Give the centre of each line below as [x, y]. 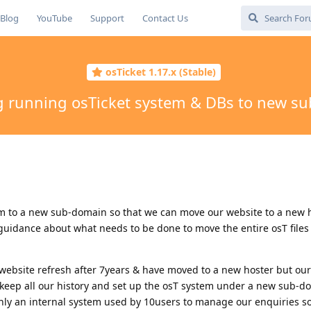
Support [107, 18]
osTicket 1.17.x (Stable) [161, 72]
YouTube [54, 18]
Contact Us [165, 18]
